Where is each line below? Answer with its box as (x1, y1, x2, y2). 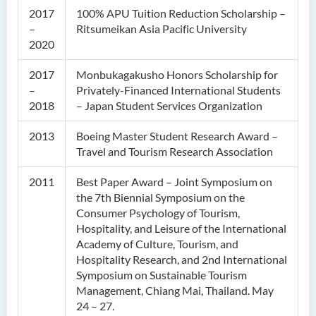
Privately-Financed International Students (76, 83, 281, 97)
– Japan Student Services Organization (76, 99, 262, 112)
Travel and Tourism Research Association (76, 145, 273, 158)
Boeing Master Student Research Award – (76, 129, 278, 142)
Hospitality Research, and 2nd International (76, 253, 287, 266)
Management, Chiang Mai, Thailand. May (76, 284, 274, 297)
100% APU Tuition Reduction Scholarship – (76, 6, 286, 20)
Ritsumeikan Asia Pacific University (76, 22, 247, 35)
